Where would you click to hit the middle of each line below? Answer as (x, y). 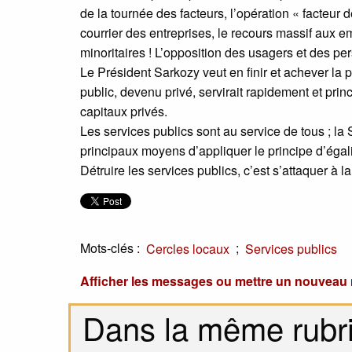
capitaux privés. (124, 112)
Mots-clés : (110, 248)
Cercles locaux (188, 248)
